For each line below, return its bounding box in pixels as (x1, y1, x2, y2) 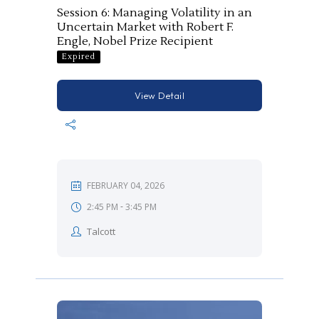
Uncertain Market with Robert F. (57, 20, 234, 35)
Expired (62, 51, 95, 63)
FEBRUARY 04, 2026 (87, 179, 165, 192)
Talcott (87, 224, 116, 238)
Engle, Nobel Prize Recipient (57, 34, 213, 49)
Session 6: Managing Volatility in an (57, 6, 252, 21)
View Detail (134, 90, 185, 102)
